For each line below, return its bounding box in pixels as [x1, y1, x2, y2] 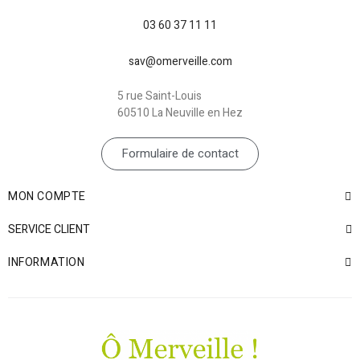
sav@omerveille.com [128, 52, 232, 70]
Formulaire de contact [121, 144, 239, 162]
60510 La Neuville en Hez [117, 104, 243, 121]
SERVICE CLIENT [8, 220, 90, 238]
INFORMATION [8, 253, 85, 271]
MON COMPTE [8, 187, 86, 205]
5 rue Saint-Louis [117, 87, 202, 104]
